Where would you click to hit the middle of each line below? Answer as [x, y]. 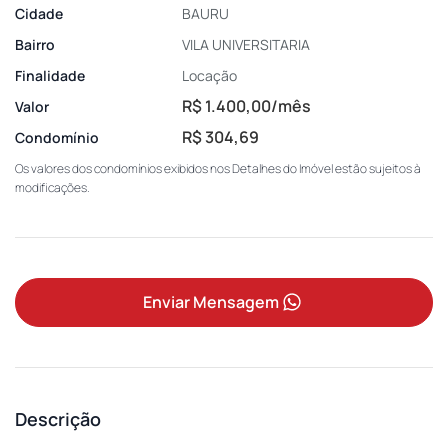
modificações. [52, 187]
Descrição [58, 418]
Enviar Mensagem [211, 301]
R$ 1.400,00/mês [247, 105]
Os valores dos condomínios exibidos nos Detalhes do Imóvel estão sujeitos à [218, 168]
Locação [210, 75]
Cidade [39, 13]
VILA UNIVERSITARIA [246, 44]
